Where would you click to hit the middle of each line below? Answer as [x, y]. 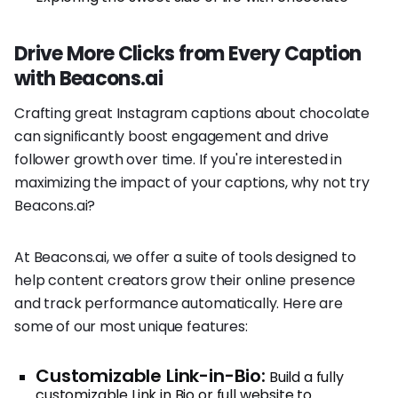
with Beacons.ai [89, 78]
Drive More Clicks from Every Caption [188, 53]
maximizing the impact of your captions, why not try [192, 182]
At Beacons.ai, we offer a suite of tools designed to [185, 257]
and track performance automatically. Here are [179, 303]
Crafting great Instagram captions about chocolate [192, 113]
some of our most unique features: [131, 326]
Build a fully [305, 377]
